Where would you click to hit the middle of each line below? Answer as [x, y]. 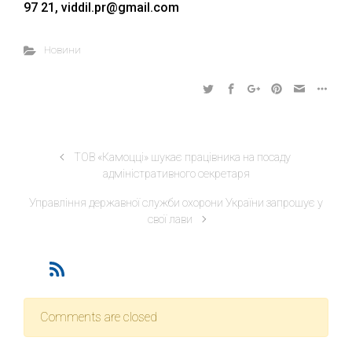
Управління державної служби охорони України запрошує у [176, 203]
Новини [62, 50]
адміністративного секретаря [176, 174]
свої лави [170, 220]
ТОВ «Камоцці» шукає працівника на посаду [183, 158]
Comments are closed [99, 317]
